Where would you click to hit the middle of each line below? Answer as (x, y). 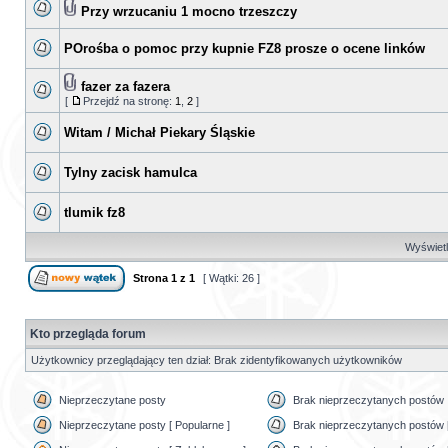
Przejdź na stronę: (129, 101)
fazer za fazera (125, 86)
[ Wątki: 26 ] (231, 278)
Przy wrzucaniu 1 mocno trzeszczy (189, 11)
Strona (150, 278)
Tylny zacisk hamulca (130, 172)
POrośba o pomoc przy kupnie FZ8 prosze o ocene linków (244, 48)
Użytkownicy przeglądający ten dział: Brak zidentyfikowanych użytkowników (216, 360)
